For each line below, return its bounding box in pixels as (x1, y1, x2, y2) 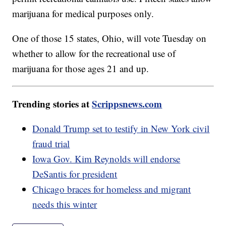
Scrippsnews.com (92, 97, 162, 111)
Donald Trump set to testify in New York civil (32, 122, 210, 135)
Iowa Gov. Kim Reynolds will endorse (32, 152, 181, 165)
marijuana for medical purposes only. (12, 7, 157, 20)
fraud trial (32, 137, 70, 150)
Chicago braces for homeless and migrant (32, 183, 191, 196)
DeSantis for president (32, 167, 118, 181)
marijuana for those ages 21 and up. (12, 62, 152, 75)
